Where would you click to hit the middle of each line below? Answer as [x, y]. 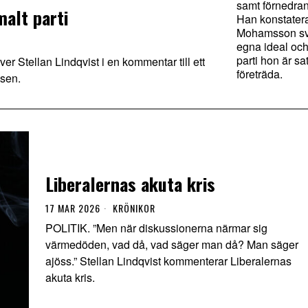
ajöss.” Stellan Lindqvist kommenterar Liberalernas [168, 261]
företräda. [260, 74]
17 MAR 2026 [73, 208]
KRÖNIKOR [134, 208]
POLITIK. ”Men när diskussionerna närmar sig [156, 228]
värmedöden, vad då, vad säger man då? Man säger [172, 244]
